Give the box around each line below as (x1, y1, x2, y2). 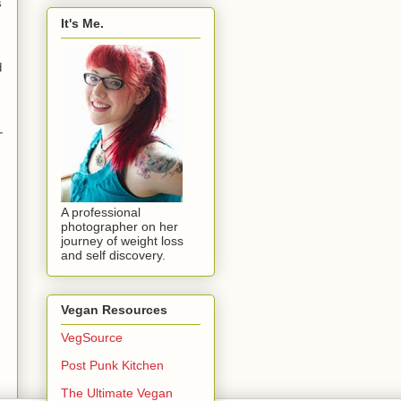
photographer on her (61, 218, 178, 234)
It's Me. (61, 15, 104, 30)
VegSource (61, 330, 123, 346)
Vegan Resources (61, 303, 167, 318)
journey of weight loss (61, 233, 183, 248)
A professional (61, 204, 141, 219)
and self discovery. (61, 247, 166, 262)
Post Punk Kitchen (61, 358, 164, 373)
